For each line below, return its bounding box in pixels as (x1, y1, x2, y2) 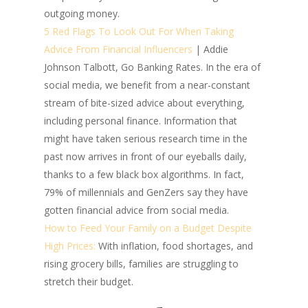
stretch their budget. (44, 275, 133, 288)
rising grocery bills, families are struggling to (44, 257, 239, 270)
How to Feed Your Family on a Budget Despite (44, 221, 252, 234)
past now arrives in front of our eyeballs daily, (44, 150, 247, 163)
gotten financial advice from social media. (44, 203, 229, 217)
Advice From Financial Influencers (44, 43, 192, 56)
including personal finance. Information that (44, 114, 237, 127)
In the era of (206, 60, 261, 74)
